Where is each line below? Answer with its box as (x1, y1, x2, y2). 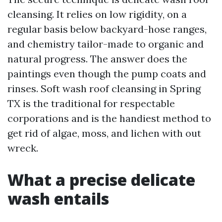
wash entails (7, 188, 109, 209)
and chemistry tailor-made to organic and (7, 38, 204, 50)
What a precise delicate (7, 169, 195, 190)
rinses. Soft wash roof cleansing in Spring (7, 82, 201, 95)
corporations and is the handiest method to (7, 112, 211, 124)
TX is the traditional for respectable (7, 97, 175, 110)
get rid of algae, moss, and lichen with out (7, 127, 201, 139)
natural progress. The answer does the (7, 53, 187, 65)
